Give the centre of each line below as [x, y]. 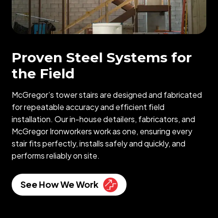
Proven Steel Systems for [102, 58]
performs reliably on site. [56, 156]
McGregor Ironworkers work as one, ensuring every [102, 131]
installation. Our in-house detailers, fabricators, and [103, 119]
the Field [43, 74]
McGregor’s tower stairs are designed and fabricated [107, 95]
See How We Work [59, 184]
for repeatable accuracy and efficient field [88, 107]
